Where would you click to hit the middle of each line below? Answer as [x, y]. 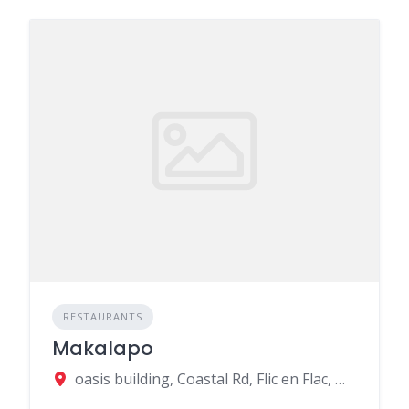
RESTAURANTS [103, 316]
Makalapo [103, 348]
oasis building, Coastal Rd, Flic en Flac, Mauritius [341, 378]
